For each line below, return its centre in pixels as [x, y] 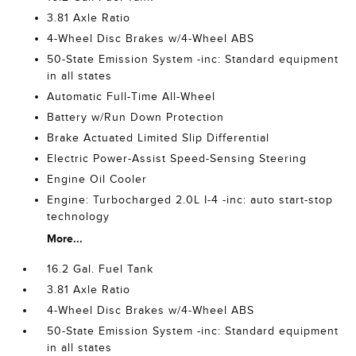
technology [79, 217]
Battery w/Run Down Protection [136, 117]
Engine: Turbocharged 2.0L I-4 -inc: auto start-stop [190, 200]
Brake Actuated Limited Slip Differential [159, 138]
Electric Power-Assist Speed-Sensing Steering [177, 159]
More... [65, 238]
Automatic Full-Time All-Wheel [132, 97]
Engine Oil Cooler [97, 179]
